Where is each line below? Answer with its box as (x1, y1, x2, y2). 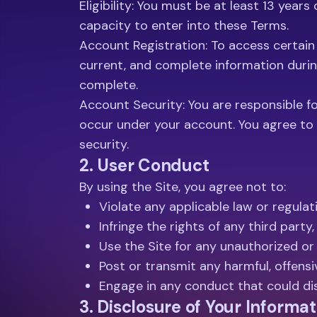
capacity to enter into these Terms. (79, 17, 289, 34)
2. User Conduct (79, 154, 209, 176)
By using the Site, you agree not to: (79, 178, 286, 195)
